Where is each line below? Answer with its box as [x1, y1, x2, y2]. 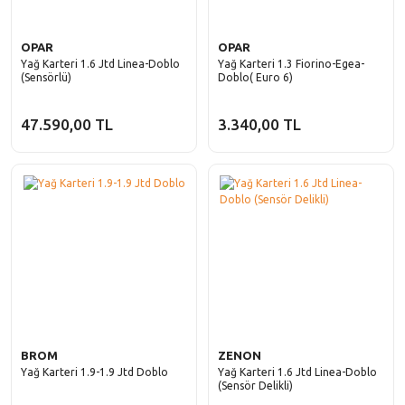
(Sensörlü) [21, 71, 71, 83]
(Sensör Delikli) [218, 380, 293, 391]
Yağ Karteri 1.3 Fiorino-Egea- [218, 58, 364, 70]
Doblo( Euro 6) [218, 71, 293, 83]
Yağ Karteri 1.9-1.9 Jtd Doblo [21, 366, 168, 378]
